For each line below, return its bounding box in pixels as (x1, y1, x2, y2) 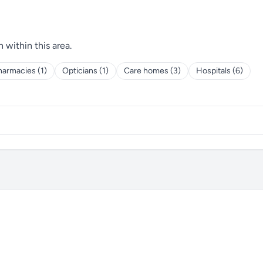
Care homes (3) (124, 66, 181, 76)
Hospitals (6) (196, 66, 243, 76)
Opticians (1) (62, 66, 109, 76)
